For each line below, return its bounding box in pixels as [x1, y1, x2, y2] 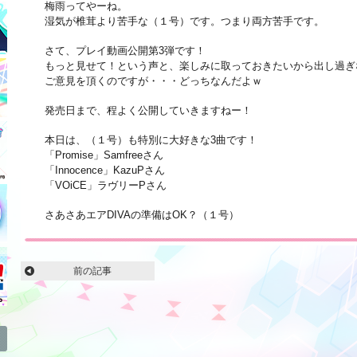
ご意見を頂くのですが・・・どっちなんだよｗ [45, 75, 262, 87]
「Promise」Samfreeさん [45, 149, 163, 161]
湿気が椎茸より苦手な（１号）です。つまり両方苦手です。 [45, 15, 324, 27]
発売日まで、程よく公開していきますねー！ [45, 104, 252, 116]
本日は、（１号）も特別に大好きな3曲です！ [45, 134, 257, 146]
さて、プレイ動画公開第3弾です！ [45, 45, 206, 57]
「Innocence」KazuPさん [45, 164, 165, 176]
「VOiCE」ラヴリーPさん [45, 179, 167, 191]
